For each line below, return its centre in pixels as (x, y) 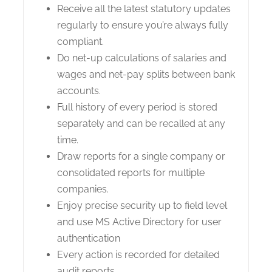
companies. (83, 189)
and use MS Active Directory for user (139, 222)
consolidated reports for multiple (131, 173)
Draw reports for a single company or (141, 156)
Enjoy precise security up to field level (142, 206)
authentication (89, 238)
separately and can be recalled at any (141, 124)
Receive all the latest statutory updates (144, 9)
